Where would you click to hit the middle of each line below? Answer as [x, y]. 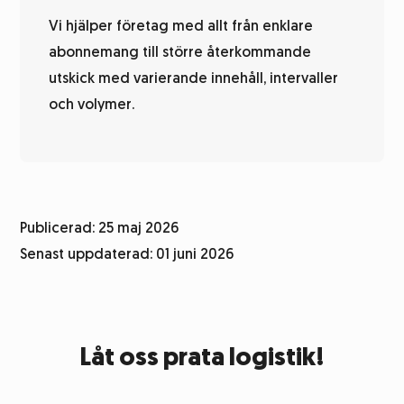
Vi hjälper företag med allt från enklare [181, 27]
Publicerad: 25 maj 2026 [100, 229]
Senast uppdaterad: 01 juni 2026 [127, 255]
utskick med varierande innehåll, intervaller [194, 79]
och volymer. [92, 105]
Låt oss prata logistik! [202, 359]
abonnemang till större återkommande [180, 53]
